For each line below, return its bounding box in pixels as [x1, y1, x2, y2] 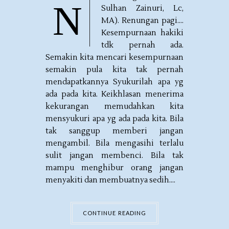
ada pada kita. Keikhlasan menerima [45, 89, 184, 99]
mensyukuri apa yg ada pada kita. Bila [45, 114, 184, 124]
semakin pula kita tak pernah [45, 65, 184, 75]
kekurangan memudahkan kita [45, 102, 184, 111]
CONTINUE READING [82, 210, 147, 216]
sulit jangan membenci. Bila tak [45, 151, 184, 161]
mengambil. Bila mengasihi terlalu [45, 139, 184, 148]
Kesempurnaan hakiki [101, 28, 184, 38]
